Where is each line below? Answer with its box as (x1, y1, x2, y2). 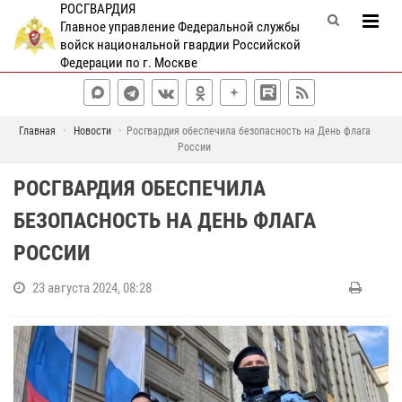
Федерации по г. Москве (59, 55, 197, 71)
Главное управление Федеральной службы (59, 19, 300, 35)
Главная (18, 125, 56, 137)
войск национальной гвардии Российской (59, 37, 301, 53)
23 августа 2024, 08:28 (32, 280, 152, 296)
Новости (73, 125, 111, 137)
